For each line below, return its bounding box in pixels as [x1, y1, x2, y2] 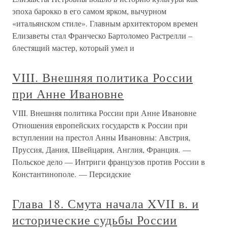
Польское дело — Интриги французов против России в [12, 156, 205, 167]
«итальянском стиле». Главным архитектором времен [12, 18, 198, 28]
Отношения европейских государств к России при [12, 120, 188, 130]
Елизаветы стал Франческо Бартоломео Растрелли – [12, 30, 192, 41]
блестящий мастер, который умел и [12, 42, 134, 53]
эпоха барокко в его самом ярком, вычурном [12, 6, 166, 16]
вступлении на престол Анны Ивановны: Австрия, [12, 132, 190, 142]
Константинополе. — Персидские [12, 168, 131, 179]
